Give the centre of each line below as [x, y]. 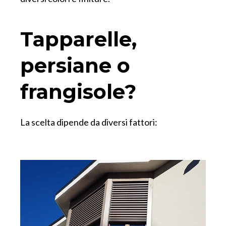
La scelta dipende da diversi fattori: [89, 122]
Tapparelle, [78, 39]
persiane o [75, 66]
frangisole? [78, 92]
